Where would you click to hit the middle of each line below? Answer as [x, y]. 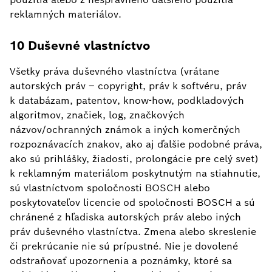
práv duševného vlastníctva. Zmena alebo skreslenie [133, 232]
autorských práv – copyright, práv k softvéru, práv [128, 86]
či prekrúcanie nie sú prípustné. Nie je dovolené [124, 246]
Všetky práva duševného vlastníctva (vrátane [114, 71]
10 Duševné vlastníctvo [80, 46]
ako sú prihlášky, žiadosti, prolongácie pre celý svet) [134, 159]
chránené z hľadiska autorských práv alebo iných [125, 217]
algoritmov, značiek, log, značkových [97, 115]
